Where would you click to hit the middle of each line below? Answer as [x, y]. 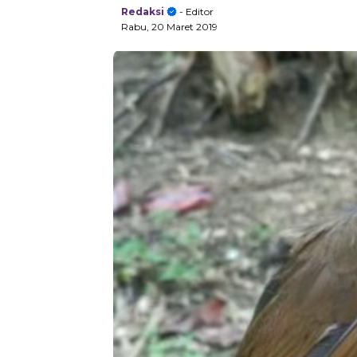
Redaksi [143, 12]
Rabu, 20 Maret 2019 [169, 27]
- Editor [195, 12]
